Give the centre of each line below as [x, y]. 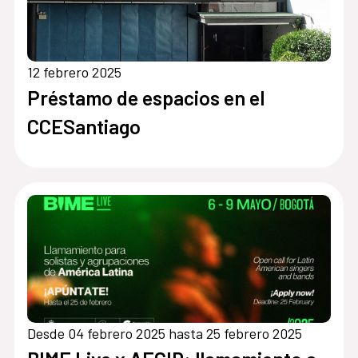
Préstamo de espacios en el [145, 97]
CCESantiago [84, 126]
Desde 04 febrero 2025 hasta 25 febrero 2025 [164, 333]
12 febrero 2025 [74, 72]
